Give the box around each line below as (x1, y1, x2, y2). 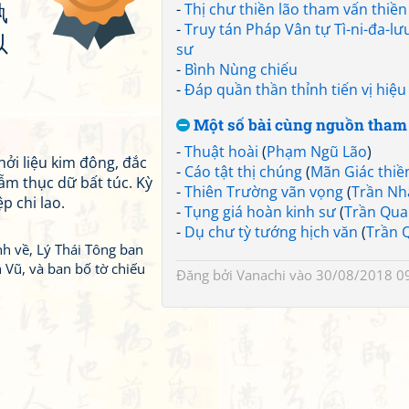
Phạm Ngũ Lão (267, 142, 367, 162)
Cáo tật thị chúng (184, 162, 302, 182)
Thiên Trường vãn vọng (184, 182, 343, 202)
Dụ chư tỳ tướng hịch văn (184, 222, 358, 242)
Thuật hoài (184, 142, 258, 162)
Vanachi (236, 266, 286, 284)
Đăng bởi (176, 266, 236, 284)
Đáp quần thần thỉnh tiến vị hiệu (184, 79, 406, 100)
